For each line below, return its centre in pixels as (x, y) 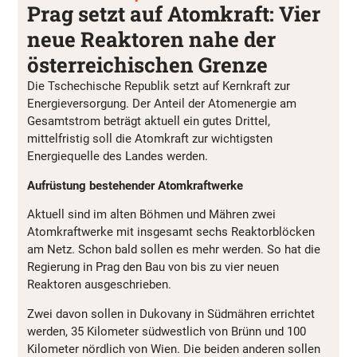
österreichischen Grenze (147, 65)
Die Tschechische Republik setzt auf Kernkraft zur (159, 86)
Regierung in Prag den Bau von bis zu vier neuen (153, 267)
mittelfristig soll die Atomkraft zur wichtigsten (150, 139)
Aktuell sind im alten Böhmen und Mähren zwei (151, 215)
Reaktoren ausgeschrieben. (99, 285)
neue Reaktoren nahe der (151, 39)
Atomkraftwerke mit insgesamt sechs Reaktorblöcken (171, 232)
